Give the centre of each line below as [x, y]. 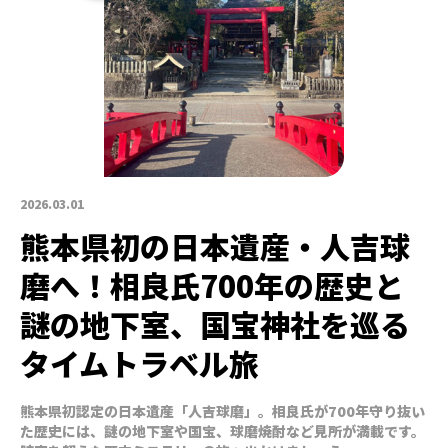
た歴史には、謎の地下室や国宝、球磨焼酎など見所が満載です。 [222, 430]
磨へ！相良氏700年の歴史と [212, 284]
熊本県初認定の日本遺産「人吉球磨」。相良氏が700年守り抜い [222, 410]
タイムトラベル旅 [139, 362]
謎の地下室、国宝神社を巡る [215, 323]
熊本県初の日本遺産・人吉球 [215, 245]
